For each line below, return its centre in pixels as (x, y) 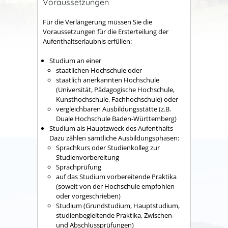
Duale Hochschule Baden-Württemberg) (116, 119)
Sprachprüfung (79, 167)
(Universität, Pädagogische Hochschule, (115, 90)
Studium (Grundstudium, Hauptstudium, (118, 206)
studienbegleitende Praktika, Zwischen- (115, 215)
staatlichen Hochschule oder (99, 70)
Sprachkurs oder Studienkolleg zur (108, 148)
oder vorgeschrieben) (88, 196)
